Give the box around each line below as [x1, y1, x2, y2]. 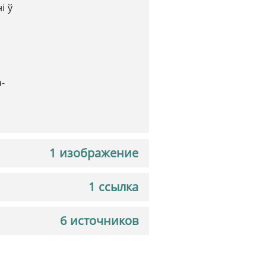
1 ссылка [88, 179, 138, 195]
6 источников [60, 213, 138, 229]
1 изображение [49, 145, 138, 161]
